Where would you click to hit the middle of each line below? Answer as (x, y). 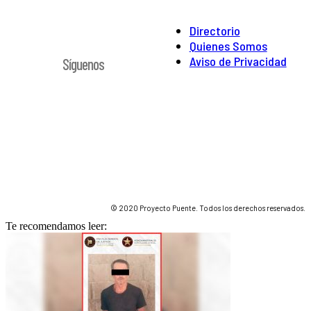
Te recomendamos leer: (56, 226)
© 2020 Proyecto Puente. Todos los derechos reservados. (208, 208)
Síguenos (84, 64)
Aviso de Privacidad (238, 61)
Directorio (215, 30)
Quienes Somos (228, 45)
